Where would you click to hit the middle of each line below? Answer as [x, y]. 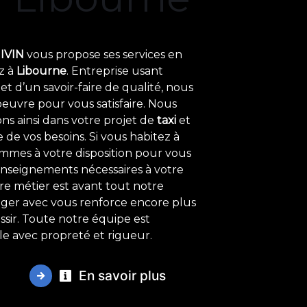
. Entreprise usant [115, 71]
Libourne [41, 71]
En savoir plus [121, 275]
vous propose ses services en [103, 54]
